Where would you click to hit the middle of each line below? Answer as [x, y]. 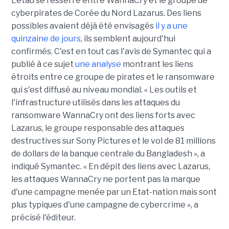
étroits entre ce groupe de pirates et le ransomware [113, 77]
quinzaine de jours [46, 39]
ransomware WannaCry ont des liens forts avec [103, 116]
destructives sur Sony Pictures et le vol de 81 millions [113, 141]
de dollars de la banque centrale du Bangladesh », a [108, 154]
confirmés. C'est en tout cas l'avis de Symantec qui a [111, 52]
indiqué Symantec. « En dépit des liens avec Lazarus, [110, 167]
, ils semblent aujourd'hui [128, 39]
